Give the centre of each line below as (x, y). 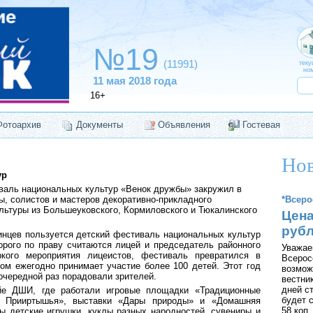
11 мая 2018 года (134, 81)
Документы (99, 125)
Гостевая (261, 125)
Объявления (184, 125)
